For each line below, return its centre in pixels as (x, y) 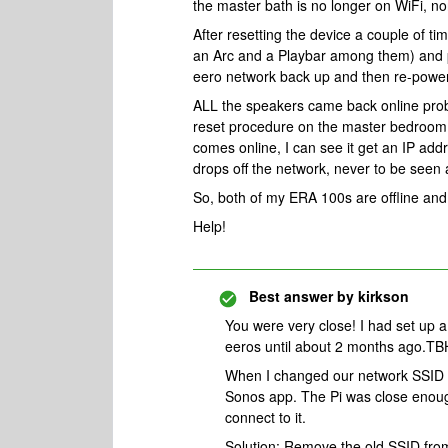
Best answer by (301, 296)
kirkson (381, 296)
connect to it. (265, 417)
